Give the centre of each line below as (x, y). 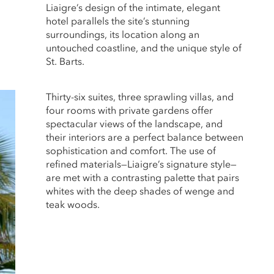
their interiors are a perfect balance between (144, 137)
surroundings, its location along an (122, 34)
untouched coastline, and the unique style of (143, 47)
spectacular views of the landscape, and (134, 123)
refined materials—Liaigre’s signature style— (141, 164)
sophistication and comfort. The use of (131, 150)
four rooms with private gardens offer (129, 110)
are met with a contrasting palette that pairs (142, 177)
